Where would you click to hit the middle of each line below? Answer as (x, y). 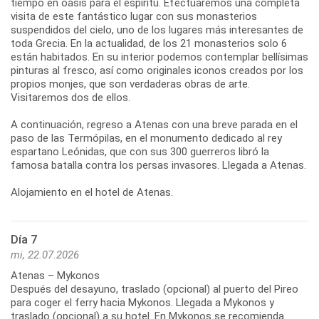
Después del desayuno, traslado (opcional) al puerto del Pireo (155, 289)
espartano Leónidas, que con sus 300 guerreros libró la (140, 152)
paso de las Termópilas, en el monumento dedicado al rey (146, 138)
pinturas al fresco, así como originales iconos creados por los (157, 71)
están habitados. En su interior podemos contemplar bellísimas (159, 57)
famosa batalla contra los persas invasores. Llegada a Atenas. (158, 166)
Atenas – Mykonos (55, 276)
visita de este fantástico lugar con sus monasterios (134, 17)
